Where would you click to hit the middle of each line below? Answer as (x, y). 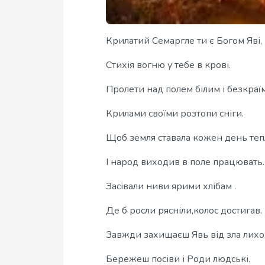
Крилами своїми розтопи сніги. (175, 114)
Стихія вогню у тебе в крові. (168, 65)
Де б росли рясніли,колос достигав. (184, 211)
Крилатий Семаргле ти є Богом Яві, (184, 41)
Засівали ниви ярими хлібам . (171, 186)
